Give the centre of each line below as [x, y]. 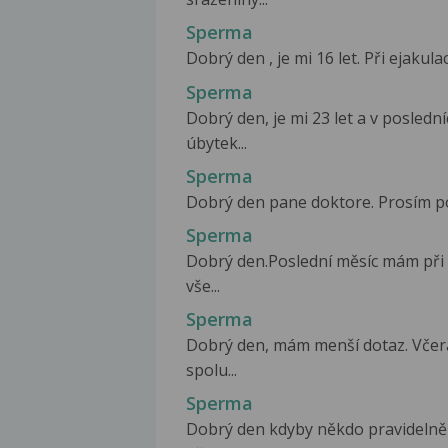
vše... [203, 285]
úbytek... [216, 142]
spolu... [211, 369]
